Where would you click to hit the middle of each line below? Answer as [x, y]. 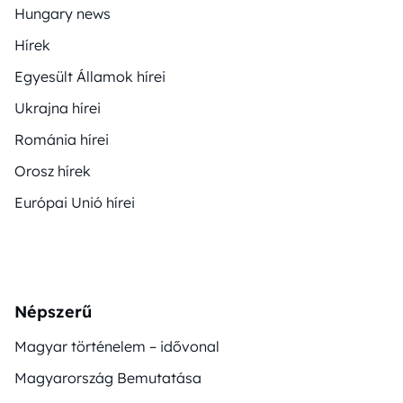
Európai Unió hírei [75, 202]
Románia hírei [62, 139]
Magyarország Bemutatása [108, 377]
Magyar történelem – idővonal [117, 346]
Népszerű [53, 311]
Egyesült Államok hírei [90, 76]
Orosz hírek [53, 170]
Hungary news [63, 13]
